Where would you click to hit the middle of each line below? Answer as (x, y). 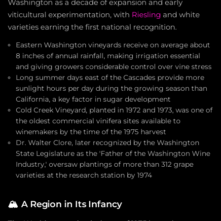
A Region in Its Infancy (71, 204)
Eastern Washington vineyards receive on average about (113, 45)
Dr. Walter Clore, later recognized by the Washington (108, 143)
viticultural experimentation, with (70, 15)
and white (180, 15)
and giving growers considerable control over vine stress (114, 67)
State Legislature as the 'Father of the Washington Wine (113, 153)
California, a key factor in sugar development (93, 99)
